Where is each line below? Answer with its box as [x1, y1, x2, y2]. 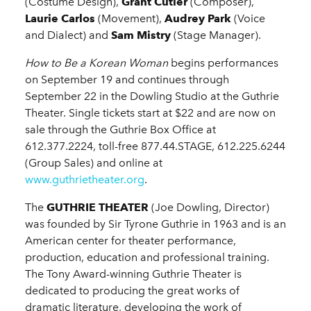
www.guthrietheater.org [25, 173, 144, 187]
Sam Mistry [111, 28, 174, 42]
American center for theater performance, [25, 234, 236, 248]
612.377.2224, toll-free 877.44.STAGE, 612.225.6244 [25, 140, 285, 153]
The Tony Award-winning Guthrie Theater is [25, 267, 242, 281]
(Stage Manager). [174, 28, 261, 42]
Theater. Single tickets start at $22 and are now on [25, 106, 276, 120]
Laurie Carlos [25, 12, 98, 26]
